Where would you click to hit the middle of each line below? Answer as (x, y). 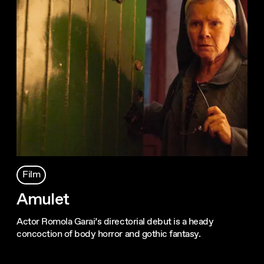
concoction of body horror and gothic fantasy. (109, 234)
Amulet (43, 199)
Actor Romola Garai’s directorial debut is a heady (115, 222)
